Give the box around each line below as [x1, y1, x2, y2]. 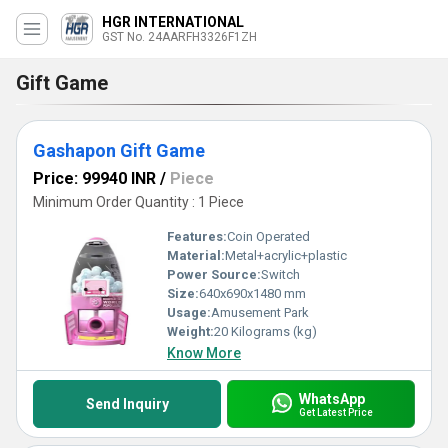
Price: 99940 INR [33, 169, 156, 188]
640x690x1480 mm [199, 286, 306, 301]
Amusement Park [211, 305, 309, 320]
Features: [167, 229, 227, 244]
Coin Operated [227, 229, 310, 244]
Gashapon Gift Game [33, 140, 205, 161]
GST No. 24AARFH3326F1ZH [102, 30, 257, 44]
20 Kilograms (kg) [214, 324, 317, 339]
